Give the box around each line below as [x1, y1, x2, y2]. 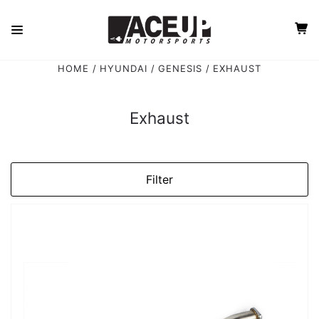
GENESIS [158, 63, 203, 74]
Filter [146, 172, 173, 187]
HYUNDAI [99, 63, 147, 74]
